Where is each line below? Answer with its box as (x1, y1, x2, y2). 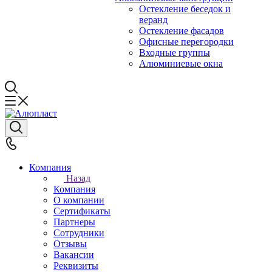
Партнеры (53, 217, 95, 227)
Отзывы (53, 239, 87, 249)
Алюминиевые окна (139, 58, 223, 69)
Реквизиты (53, 260, 98, 271)
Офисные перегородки (139, 36, 234, 47)
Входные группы (139, 47, 210, 58)
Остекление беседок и (139, 4, 231, 14)
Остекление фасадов (139, 25, 224, 36)
